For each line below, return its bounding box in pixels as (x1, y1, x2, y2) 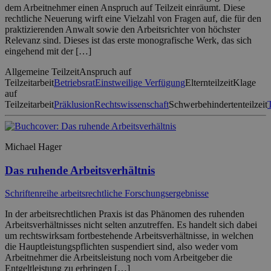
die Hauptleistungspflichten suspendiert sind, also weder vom (5, 241, 238, 252)
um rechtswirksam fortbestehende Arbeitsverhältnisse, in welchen (5, 230, 253, 241)
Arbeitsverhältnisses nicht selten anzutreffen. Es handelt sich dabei (5, 220, 257, 230)
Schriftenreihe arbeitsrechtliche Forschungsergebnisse (5, 188, 209, 199)
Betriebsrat (54, 77, 95, 88)
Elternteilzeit (185, 77, 233, 88)
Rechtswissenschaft (94, 99, 169, 109)
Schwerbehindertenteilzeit (169, 99, 267, 109)
